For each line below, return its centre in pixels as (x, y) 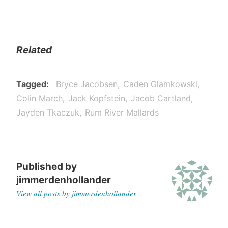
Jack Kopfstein (96, 98)
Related (34, 50)
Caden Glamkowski (160, 84)
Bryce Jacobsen (87, 84)
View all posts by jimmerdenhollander (76, 194)
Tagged (31, 84)
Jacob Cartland (161, 98)
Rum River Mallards (122, 112)
